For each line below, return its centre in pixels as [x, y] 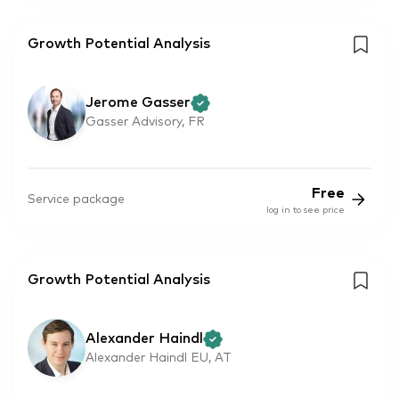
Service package [76, 199]
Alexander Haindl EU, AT [159, 358]
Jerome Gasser [138, 102]
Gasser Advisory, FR [145, 122]
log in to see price [305, 210]
